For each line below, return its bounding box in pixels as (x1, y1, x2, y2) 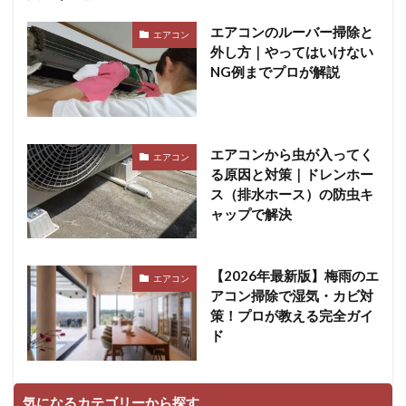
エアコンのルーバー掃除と (209, 23, 373, 40)
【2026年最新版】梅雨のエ (209, 267, 379, 285)
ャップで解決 (209, 205, 292, 222)
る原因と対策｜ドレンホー (209, 165, 373, 182)
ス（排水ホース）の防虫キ (209, 185, 373, 202)
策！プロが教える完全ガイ (209, 307, 373, 324)
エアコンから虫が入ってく (209, 145, 373, 162)
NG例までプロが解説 (209, 63, 340, 80)
